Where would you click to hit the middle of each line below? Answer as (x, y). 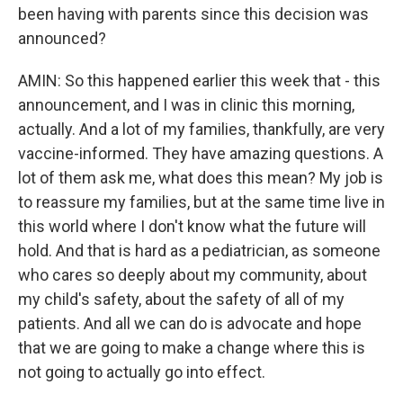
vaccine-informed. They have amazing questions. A (201, 153)
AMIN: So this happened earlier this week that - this (199, 81)
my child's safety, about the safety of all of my (181, 299)
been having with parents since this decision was (193, 14)
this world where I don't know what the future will (192, 226)
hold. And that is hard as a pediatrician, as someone (199, 251)
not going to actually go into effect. (142, 372)
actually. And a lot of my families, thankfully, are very (201, 129)
